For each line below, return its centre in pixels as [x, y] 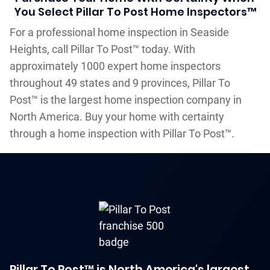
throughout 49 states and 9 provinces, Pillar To [120, 83]
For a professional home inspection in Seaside [119, 32]
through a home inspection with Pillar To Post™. [122, 133]
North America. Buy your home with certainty [117, 116]
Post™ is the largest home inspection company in [125, 99]
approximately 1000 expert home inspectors [115, 66]
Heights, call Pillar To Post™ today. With [102, 49]
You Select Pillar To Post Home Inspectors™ [135, 11]
